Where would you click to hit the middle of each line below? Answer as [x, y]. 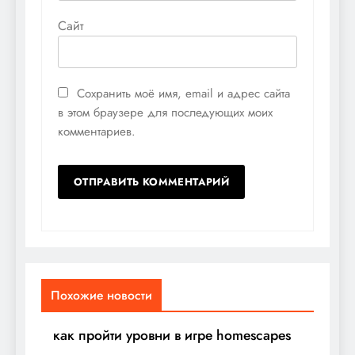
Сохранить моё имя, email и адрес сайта [183, 93]
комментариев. [97, 131]
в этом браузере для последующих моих [165, 112]
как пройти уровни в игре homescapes [172, 335]
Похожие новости [101, 295]
